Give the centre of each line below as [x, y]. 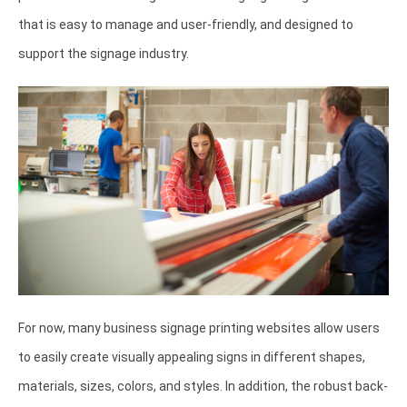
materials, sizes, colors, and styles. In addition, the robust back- [203, 386]
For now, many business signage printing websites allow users [199, 328]
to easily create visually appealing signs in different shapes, [192, 357]
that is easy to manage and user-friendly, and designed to [186, 25]
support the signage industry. [104, 54]
